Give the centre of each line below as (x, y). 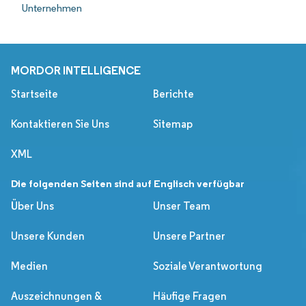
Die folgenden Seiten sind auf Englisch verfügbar (128, 184)
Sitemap (173, 124)
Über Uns (32, 206)
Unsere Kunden (48, 236)
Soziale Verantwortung (208, 266)
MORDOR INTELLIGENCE (76, 71)
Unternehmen (52, 8)
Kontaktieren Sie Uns (60, 124)
